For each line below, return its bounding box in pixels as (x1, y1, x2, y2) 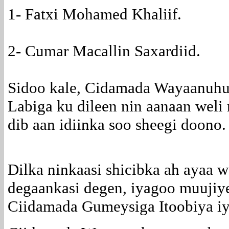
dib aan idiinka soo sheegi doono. (8, 116, 226, 133)
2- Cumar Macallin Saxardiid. (8, 42, 200, 60)
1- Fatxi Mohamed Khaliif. (8, 5, 181, 23)
